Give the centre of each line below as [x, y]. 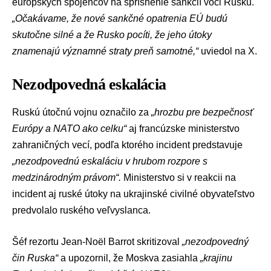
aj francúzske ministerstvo [184, 128]
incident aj [35, 194]
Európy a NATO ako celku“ [70, 128]
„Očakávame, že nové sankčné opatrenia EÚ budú [120, 18]
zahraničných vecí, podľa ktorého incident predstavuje [127, 145]
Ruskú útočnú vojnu [55, 112]
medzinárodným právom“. [67, 177]
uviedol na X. [228, 51]
